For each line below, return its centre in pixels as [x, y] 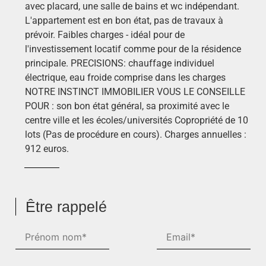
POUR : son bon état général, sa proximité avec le [127, 106]
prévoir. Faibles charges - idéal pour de [105, 34]
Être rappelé [66, 207]
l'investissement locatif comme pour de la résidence [133, 49]
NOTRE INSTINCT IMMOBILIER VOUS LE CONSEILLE [135, 91]
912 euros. [47, 148]
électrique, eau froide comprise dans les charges [125, 77]
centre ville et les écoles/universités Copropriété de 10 [137, 120]
